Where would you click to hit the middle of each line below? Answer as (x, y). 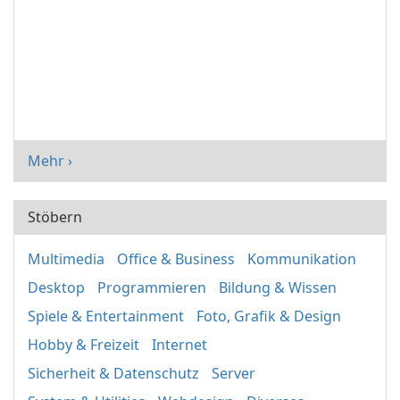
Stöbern (55, 217)
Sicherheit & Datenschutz (113, 374)
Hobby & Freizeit (83, 345)
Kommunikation (302, 259)
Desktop (56, 288)
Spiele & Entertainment (106, 317)
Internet (179, 345)
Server (233, 374)
